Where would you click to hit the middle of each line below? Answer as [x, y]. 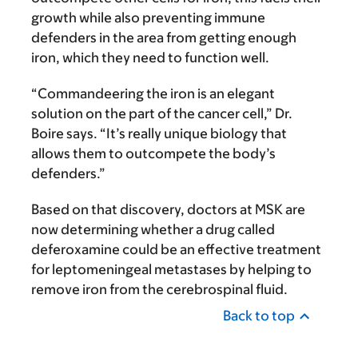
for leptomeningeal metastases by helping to [171, 270]
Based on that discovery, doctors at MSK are [168, 210]
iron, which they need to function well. [150, 58]
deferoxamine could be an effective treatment [176, 250]
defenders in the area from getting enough [164, 38]
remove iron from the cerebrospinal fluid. [159, 290]
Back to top [259, 316]
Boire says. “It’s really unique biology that [159, 134]
